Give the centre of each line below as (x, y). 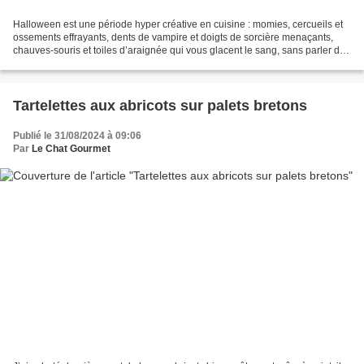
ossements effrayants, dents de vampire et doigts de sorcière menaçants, (173, 38)
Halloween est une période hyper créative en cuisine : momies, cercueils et (178, 25)
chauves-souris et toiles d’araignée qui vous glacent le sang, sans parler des (182, 51)
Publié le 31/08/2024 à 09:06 (77, 136)
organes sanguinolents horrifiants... (91, 64)
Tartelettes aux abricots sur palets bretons (160, 106)
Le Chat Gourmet (71, 149)
